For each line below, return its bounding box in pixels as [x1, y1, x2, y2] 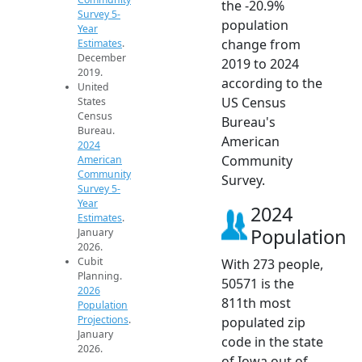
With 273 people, [221, 255, 323, 273]
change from [221, 35, 301, 53]
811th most [221, 293, 291, 312]
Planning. [78, 268, 122, 283]
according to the [221, 74, 322, 92]
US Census [221, 93, 286, 112]
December [78, 50, 126, 65]
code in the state [221, 332, 323, 351]
